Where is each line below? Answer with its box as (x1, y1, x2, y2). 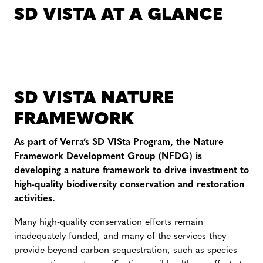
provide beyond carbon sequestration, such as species (14, 246, 237, 255)
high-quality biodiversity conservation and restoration (14, 180, 244, 190)
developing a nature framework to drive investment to (14, 166, 249, 176)
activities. (14, 194, 55, 204)
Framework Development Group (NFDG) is (14, 152, 202, 161)
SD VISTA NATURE (14, 90, 174, 108)
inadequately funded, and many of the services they (14, 232, 226, 241)
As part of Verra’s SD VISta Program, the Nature (14, 138, 224, 147)
